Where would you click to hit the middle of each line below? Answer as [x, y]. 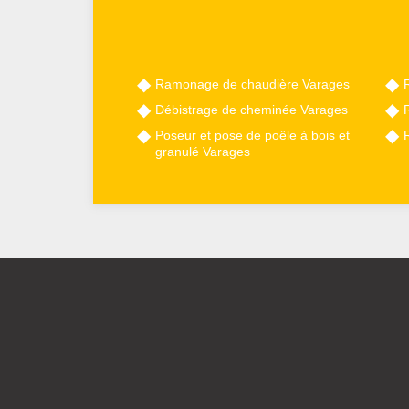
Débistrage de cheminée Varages [252, 110]
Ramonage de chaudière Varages [252, 84]
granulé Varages [203, 152]
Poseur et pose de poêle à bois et [252, 136]
